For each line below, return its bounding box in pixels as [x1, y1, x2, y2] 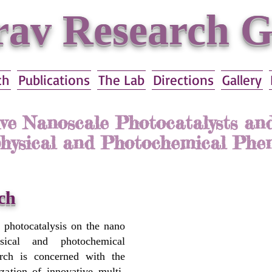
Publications [18, 71, 90, 89]
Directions [153, 71, 214, 89]
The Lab [98, 71, 144, 89]
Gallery [222, 71, 262, 89]
